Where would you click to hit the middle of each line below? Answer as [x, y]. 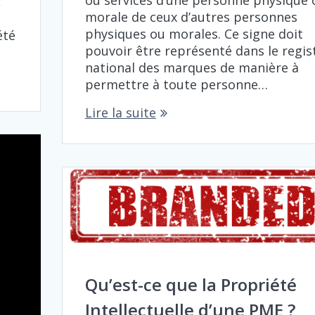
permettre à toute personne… [176, 84]
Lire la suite [120, 112]
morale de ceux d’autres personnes [191, 17]
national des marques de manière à [192, 67]
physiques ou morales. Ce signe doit [194, 33]
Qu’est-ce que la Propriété [191, 284]
